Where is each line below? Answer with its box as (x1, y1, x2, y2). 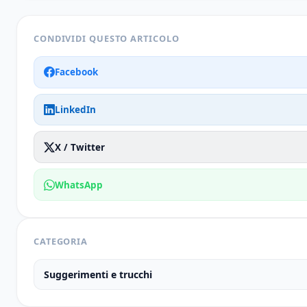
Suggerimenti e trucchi (44, 268, 153, 282)
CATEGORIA (34, 234, 88, 247)
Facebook (55, 66, 99, 79)
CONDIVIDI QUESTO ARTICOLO (34, 32, 180, 45)
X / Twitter (55, 140, 106, 153)
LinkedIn (55, 103, 97, 116)
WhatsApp (55, 178, 103, 191)
